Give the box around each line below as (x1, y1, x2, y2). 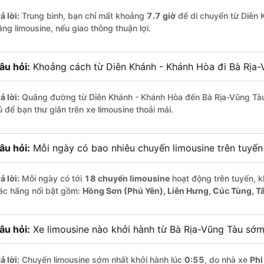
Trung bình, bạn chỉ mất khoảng (19, 11, 147, 21)
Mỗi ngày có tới (19, 173, 84, 184)
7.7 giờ (147, 11, 176, 21)
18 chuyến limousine (84, 173, 170, 184)
